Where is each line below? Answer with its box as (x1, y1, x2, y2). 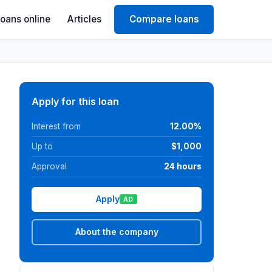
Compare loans (129, 13, 199, 25)
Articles (67, 13, 101, 25)
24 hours (164, 161, 202, 171)
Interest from (32, 121, 81, 131)
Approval (32, 161, 67, 171)
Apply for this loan (32, 95, 119, 107)
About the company (75, 226, 158, 237)
